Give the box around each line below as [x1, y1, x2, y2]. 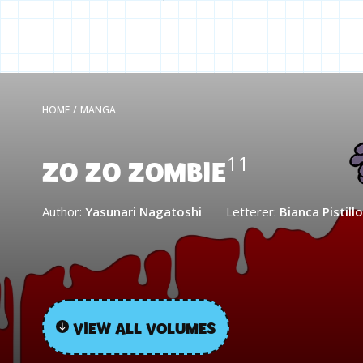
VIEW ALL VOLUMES [73, 314, 216, 339]
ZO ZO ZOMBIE [42, 149, 226, 190]
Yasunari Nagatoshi [85, 203, 202, 220]
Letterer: [226, 203, 280, 220]
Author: [42, 203, 85, 220]
